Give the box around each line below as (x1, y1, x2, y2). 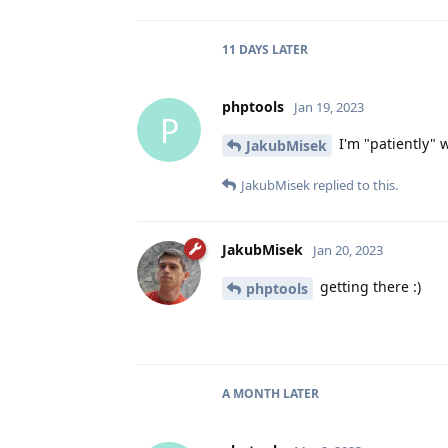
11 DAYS (222, 41, 269, 59)
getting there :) (316, 277, 421, 297)
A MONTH (222, 384, 280, 402)
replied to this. (310, 176, 398, 195)
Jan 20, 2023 (313, 241, 383, 260)
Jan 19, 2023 (294, 98, 364, 117)
